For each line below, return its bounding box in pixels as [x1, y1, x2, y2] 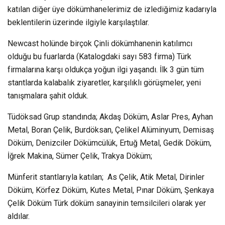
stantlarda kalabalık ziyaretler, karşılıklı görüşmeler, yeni [8, 77, 201, 87]
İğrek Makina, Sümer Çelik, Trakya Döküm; [8, 151, 152, 161]
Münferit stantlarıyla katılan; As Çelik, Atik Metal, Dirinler [8, 172, 204, 182]
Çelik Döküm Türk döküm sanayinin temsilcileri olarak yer [8, 198, 206, 208]
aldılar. [8, 211, 30, 221]
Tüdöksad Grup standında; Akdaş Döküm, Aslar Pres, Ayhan [8, 111, 213, 122]
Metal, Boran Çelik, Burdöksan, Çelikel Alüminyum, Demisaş [8, 125, 214, 135]
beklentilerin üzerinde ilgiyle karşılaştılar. [8, 17, 149, 27]
